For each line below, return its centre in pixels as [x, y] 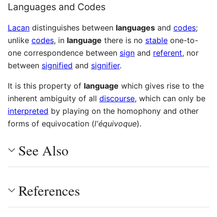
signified [57, 66]
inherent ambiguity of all [54, 99]
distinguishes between [73, 28]
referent [168, 53]
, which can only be [170, 99]
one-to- [183, 40]
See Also [43, 150]
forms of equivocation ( [51, 124]
